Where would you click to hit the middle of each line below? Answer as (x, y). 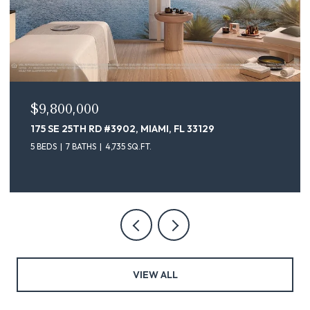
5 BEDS (44, 146)
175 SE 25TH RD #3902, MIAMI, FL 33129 (122, 128)
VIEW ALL (155, 274)
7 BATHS (81, 146)
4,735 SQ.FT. (128, 146)
